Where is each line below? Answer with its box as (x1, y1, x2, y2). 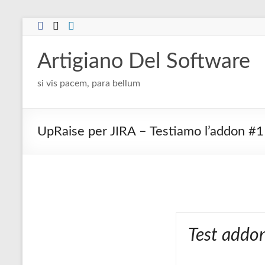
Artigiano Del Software (37, 51, 250, 72)
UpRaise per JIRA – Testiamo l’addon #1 (37, 125, 264, 138)
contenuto (22, 42, 65, 51)
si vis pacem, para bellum (37, 79, 140, 88)
